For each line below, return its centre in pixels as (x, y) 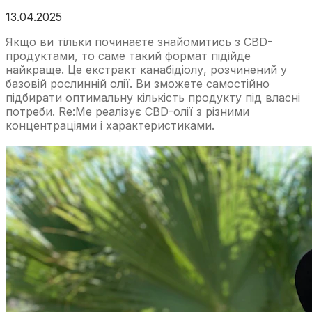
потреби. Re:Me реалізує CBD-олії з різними (127, 112)
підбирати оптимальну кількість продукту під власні (153, 98)
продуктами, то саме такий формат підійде (128, 56)
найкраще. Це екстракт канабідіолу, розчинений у (146, 70)
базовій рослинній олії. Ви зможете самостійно (138, 84)
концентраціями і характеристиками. (110, 126)
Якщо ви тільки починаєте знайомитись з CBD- (139, 42)
